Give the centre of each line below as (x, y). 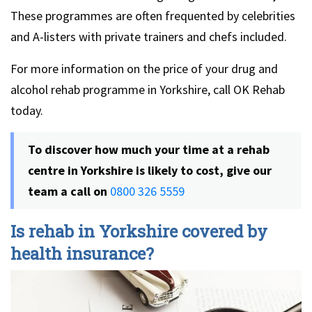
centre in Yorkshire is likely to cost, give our (150, 170)
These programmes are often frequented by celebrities (153, 15)
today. (27, 110)
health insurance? (82, 253)
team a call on (68, 191)
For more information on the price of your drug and (144, 68)
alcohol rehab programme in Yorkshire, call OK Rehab (148, 89)
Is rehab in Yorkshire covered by (139, 231)
